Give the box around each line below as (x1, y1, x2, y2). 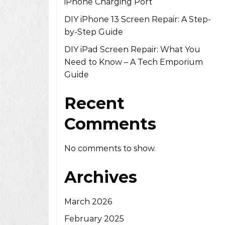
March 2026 (64, 196, 112, 206)
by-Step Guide (64, 27, 123, 37)
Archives (64, 167, 137, 187)
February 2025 (64, 214, 124, 224)
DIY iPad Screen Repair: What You (64, 44, 200, 54)
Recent (64, 93, 125, 113)
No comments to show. (64, 143, 156, 153)
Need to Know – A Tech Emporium (64, 57, 203, 67)
